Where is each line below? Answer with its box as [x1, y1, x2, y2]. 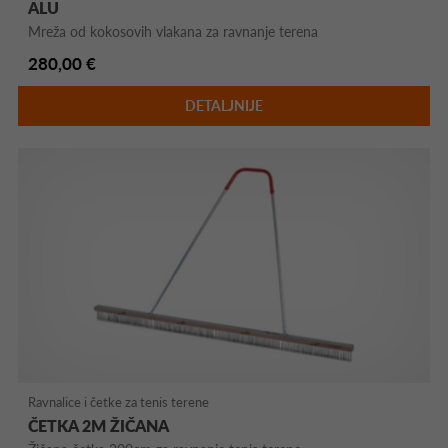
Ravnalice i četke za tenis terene [28, 393, 210, 410]
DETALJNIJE [184, 96, 263, 114]
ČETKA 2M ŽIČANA [28, 415, 170, 435]
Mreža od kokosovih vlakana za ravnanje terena [28, 22, 319, 40]
